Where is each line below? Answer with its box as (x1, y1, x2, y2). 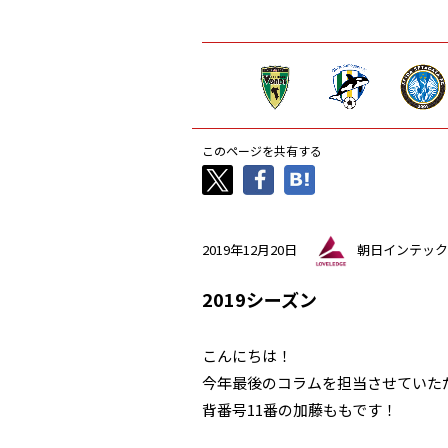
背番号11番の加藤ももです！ (202, 399, 397, 420)
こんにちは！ (202, 345, 292, 366)
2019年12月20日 (202, 239, 297, 259)
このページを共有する (202, 142, 322, 159)
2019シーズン (202, 286, 317, 312)
